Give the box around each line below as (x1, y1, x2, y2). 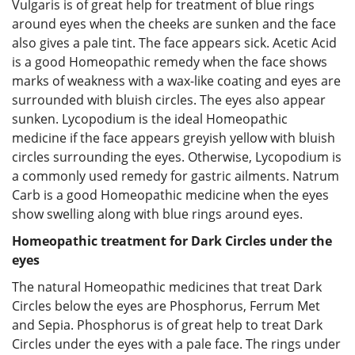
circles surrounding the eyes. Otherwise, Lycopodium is (12, 147, 342, 166)
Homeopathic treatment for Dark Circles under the (12, 231, 332, 250)
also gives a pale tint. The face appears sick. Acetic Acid (12, 33, 337, 52)
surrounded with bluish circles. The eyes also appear (12, 90, 326, 109)
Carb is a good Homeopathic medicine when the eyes (12, 185, 329, 204)
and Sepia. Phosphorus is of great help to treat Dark (12, 315, 323, 334)
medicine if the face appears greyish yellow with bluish (12, 128, 335, 147)
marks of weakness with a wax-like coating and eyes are (12, 71, 341, 90)
